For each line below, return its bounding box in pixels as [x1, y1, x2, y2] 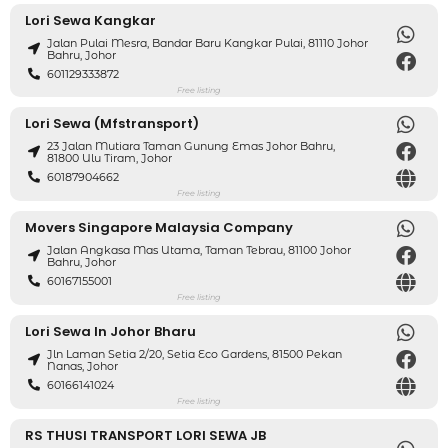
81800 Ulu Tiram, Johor [47, 151, 173, 166]
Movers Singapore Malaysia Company [25, 217, 293, 237]
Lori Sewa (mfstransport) [25, 113, 199, 133]
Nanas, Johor [47, 359, 119, 374]
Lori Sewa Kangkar [25, 10, 156, 30]
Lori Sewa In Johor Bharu [25, 321, 196, 341]
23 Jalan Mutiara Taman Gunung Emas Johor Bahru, [47, 139, 336, 154]
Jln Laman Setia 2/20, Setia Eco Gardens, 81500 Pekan [47, 347, 343, 362]
